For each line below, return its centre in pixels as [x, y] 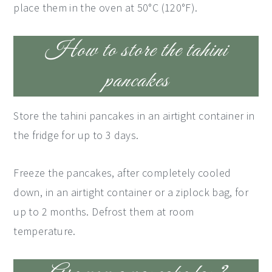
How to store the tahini [136, 51]
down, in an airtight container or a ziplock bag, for [131, 192]
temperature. [45, 231]
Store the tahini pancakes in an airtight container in [134, 116]
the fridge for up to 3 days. [76, 135]
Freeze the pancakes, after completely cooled [122, 173]
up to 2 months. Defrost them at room [104, 212]
